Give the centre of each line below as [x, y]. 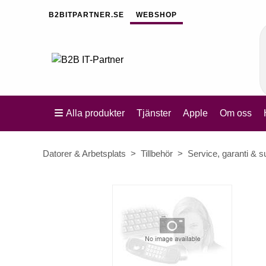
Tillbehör [157, 153]
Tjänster [154, 113]
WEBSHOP [156, 15]
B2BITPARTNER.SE [86, 15]
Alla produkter [95, 113]
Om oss [236, 113]
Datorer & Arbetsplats [84, 153]
